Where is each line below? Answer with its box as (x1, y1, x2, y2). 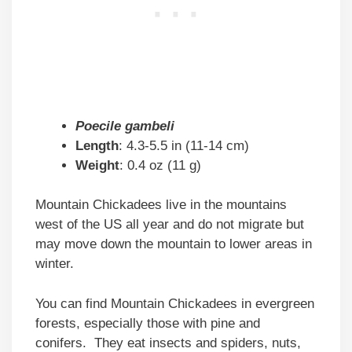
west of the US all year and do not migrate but (35, 217, 304, 233)
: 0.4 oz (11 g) (119, 157, 201, 173)
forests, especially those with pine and (35, 315, 260, 331)
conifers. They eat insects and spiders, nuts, (35, 335, 301, 350)
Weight (75, 157, 119, 173)
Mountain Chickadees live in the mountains (35, 197, 287, 213)
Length (75, 137, 119, 153)
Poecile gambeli (75, 118, 174, 134)
